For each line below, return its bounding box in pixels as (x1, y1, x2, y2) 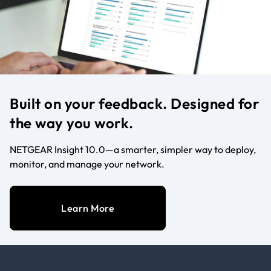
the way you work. (10, 113, 134, 132)
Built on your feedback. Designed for (10, 94, 259, 113)
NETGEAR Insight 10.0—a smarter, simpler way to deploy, (10, 143, 256, 155)
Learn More (61, 201, 114, 214)
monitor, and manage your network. (10, 157, 165, 170)
